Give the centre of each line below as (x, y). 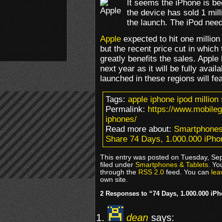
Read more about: (140, 129)
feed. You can (188, 172)
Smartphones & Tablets (172, 165)
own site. (114, 179)
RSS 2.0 (151, 172)
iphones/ (121, 119)
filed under (118, 165)
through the (119, 172)
